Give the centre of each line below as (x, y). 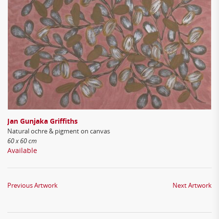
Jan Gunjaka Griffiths (43, 121)
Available (22, 150)
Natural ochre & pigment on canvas (59, 131)
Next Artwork (192, 185)
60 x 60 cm (22, 141)
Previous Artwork (33, 185)
